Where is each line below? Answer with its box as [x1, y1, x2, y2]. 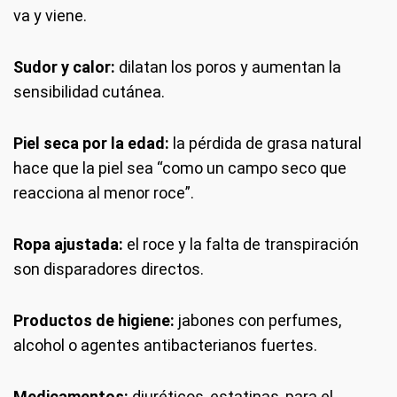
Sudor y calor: [13, 57, 115, 76]
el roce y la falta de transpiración [123, 234, 359, 253]
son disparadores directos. [13, 259, 204, 278]
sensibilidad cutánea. [13, 82, 165, 101]
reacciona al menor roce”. [13, 183, 194, 202]
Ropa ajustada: [13, 234, 123, 253]
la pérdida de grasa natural [169, 133, 362, 152]
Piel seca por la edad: [13, 133, 169, 152]
